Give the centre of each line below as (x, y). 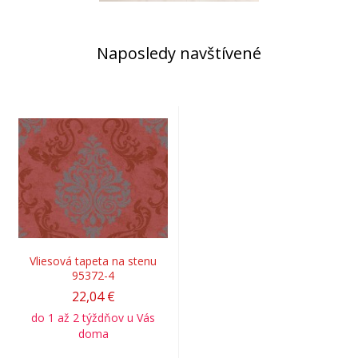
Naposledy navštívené (179, 53)
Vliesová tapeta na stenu (93, 261)
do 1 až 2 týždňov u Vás (93, 317)
